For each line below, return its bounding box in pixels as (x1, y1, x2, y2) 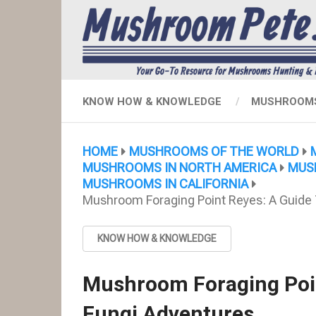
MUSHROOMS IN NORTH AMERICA (83, 160, 276, 176)
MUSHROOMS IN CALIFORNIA (83, 176, 248, 192)
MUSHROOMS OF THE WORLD (129, 144, 299, 159)
